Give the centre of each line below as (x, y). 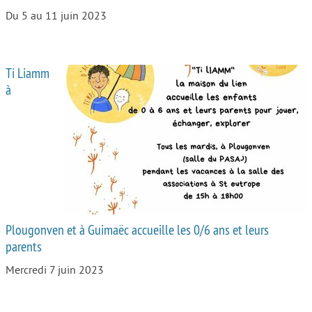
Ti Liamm (28, 73)
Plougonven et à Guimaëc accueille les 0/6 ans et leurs (137, 230)
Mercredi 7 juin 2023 (55, 271)
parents (24, 247)
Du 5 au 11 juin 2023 (56, 16)
